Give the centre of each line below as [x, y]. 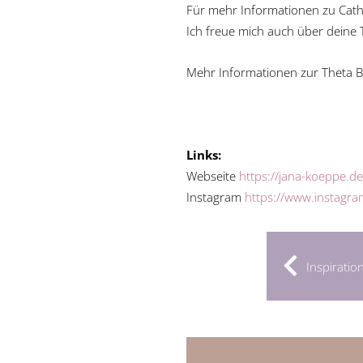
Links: [204, 155]
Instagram [216, 197]
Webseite [213, 176]
